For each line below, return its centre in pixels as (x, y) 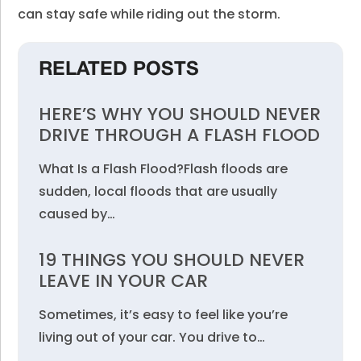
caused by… (77, 214)
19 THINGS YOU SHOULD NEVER (172, 260)
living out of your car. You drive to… (152, 337)
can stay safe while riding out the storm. (149, 14)
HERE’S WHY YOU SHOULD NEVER (180, 114)
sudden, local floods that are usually (158, 191)
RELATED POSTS (119, 70)
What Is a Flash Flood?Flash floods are (164, 169)
